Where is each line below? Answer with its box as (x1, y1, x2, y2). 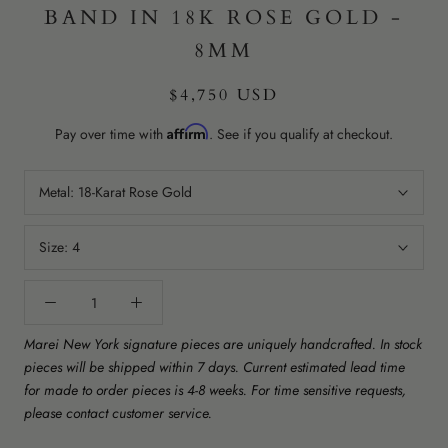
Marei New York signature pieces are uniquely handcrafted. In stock (24, 334, 422, 355)
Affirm (167, 123, 209, 141)
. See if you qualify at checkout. (209, 124, 393, 145)
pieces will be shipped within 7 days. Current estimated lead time (24, 357, 405, 378)
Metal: (39, 182, 78, 203)
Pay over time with (55, 124, 167, 145)
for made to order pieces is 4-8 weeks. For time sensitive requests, (24, 380, 406, 401)
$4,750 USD (169, 84, 279, 107)
